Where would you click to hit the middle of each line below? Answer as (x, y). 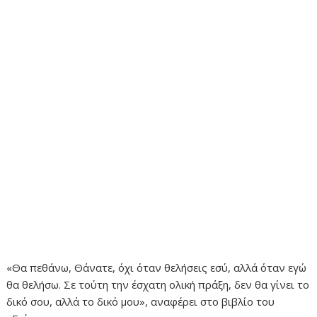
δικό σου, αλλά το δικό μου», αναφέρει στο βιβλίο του (141, 302)
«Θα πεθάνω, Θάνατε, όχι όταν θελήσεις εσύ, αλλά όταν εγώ (157, 268)
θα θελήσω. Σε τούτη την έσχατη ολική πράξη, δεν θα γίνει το (158, 285)
